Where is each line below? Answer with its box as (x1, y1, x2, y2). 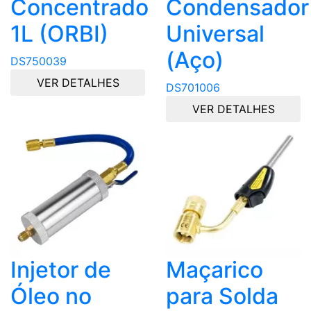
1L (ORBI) (10, 20, 108, 48)
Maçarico (166, 256, 263, 284)
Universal (166, 20, 264, 48)
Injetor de (10, 256, 111, 284)
